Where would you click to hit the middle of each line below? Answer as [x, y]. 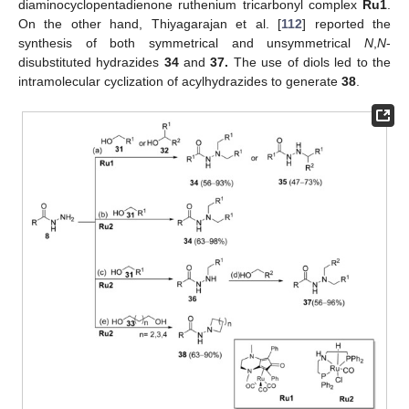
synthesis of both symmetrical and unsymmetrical [191, 43]
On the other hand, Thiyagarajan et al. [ [150, 24]
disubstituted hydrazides [91, 63]
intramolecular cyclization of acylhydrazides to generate [180, 82]
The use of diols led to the [310, 63]
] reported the [347, 24]
